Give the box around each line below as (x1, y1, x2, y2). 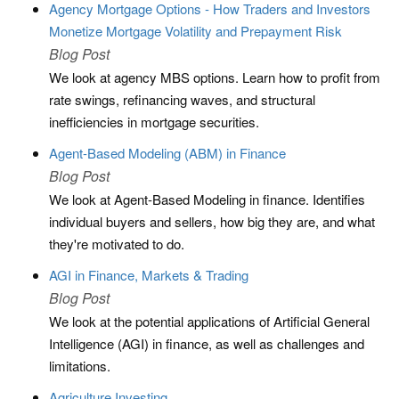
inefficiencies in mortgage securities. (49, 112, 259, 131)
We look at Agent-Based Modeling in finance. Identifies (49, 190, 365, 208)
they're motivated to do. (49, 234, 184, 253)
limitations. (49, 356, 110, 375)
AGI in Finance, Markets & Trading (49, 265, 248, 284)
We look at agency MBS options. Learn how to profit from (49, 68, 380, 86)
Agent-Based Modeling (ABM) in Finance (49, 143, 286, 162)
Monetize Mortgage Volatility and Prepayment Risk (49, 21, 342, 40)
